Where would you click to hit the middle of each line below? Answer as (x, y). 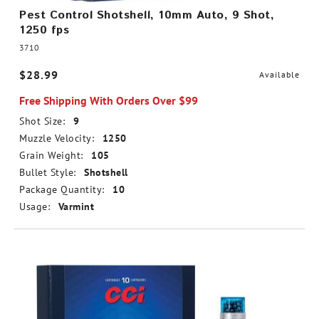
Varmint (76, 206)
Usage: (35, 206)
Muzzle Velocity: (57, 138)
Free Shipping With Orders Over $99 (109, 100)
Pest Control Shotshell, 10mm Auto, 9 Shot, (147, 15)
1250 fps (44, 30)
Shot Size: (42, 121)
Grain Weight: (51, 155)
